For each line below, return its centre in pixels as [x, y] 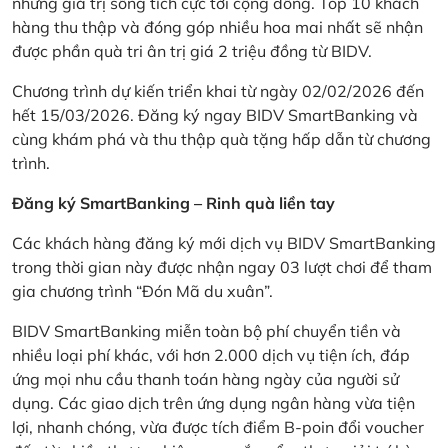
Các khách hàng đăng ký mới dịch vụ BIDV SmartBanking [224, 242]
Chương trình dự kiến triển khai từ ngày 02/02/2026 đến [218, 90]
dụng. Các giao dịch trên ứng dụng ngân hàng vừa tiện [213, 402]
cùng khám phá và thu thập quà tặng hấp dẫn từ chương [221, 138]
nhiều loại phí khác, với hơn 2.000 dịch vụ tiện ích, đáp [211, 354]
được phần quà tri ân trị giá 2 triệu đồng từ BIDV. [194, 50]
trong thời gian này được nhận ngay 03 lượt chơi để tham [222, 266]
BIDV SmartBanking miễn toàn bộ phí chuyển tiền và [206, 330]
